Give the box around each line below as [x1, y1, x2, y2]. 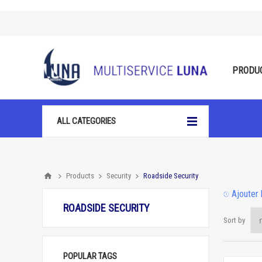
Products [66, 171, 94, 180]
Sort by [223, 215, 245, 225]
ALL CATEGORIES [57, 116, 116, 126]
